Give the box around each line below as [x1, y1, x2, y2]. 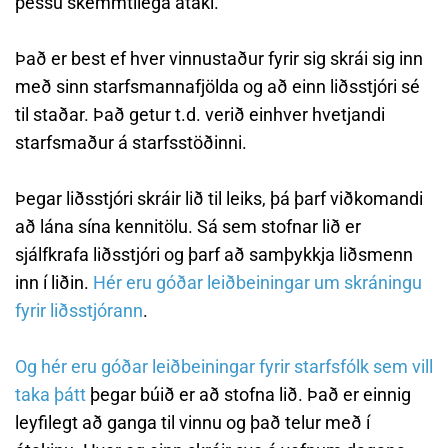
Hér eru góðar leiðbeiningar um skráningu [93, 272, 422, 293]
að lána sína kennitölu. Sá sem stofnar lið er [15, 216, 361, 237]
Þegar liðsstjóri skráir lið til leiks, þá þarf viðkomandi [15, 188, 423, 209]
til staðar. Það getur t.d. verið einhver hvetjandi [15, 104, 385, 125]
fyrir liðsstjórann [15, 300, 143, 321]
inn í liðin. [15, 272, 93, 293]
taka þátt [15, 384, 86, 405]
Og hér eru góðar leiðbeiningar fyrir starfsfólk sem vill [15, 356, 433, 377]
